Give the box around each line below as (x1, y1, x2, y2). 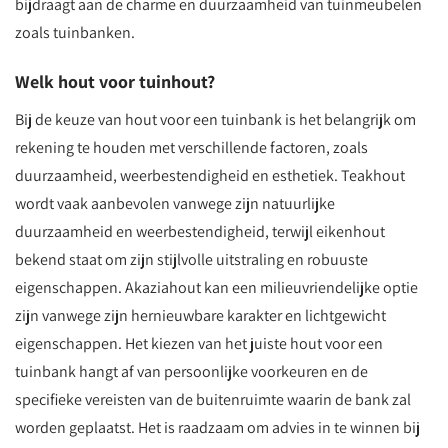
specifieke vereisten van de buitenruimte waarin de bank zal (15, 389, 411, 410)
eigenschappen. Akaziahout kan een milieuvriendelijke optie (15, 277, 418, 298)
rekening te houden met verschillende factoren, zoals (15, 137, 368, 158)
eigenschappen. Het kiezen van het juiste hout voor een (15, 333, 383, 354)
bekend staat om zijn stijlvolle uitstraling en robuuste (15, 249, 368, 270)
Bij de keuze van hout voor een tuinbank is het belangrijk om (15, 109, 416, 130)
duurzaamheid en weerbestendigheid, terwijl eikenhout (15, 221, 385, 242)
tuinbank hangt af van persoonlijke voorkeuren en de (15, 361, 368, 382)
